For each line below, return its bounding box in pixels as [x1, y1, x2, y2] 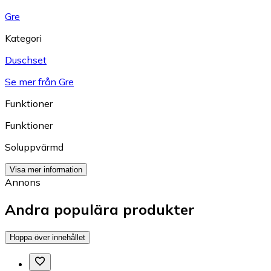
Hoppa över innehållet [10, 232, 85, 242]
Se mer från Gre [5, 75, 74, 88]
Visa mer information [10, 165, 82, 174]
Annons [5, 175, 41, 188]
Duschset [5, 53, 47, 66]
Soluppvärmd [5, 140, 64, 153]
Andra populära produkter [5, 200, 195, 218]
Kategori [5, 31, 42, 44]
